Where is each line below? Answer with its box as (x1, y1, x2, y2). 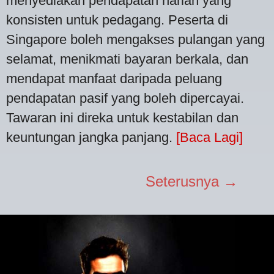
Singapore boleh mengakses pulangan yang (6, 31, 265, 47)
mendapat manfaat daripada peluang (6, 70, 222, 86)
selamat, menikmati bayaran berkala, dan (6, 51, 248, 67)
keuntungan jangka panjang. (6, 129, 176, 145)
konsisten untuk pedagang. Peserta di (6, 12, 228, 28)
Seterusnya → (146, 172, 238, 190)
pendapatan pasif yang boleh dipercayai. (6, 90, 244, 106)
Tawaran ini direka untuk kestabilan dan (6, 109, 239, 125)
